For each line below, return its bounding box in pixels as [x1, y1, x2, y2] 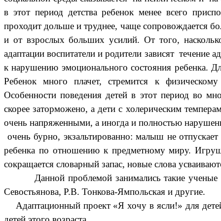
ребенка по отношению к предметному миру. [4, 145, 191, 155]
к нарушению [4, 62, 59, 73]
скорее [4, 103, 30, 114]
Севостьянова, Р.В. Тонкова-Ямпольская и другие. [4, 186, 205, 197]
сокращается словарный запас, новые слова [4, 158, 176, 169]
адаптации [4, 48, 44, 59]
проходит [4, 20, 41, 31]
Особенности [4, 89, 56, 100]
